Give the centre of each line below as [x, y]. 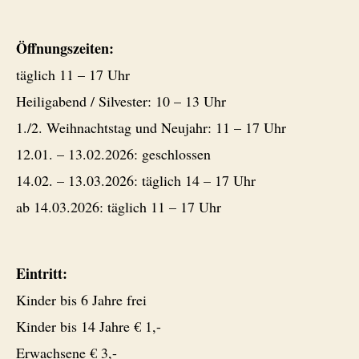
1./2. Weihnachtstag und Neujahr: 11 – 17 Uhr [151, 127]
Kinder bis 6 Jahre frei [81, 300]
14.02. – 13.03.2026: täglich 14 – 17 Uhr [136, 180]
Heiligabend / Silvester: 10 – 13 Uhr [121, 101]
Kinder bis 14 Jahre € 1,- [89, 327]
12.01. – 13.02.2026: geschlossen [113, 153]
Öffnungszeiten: [65, 48]
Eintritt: [42, 274]
